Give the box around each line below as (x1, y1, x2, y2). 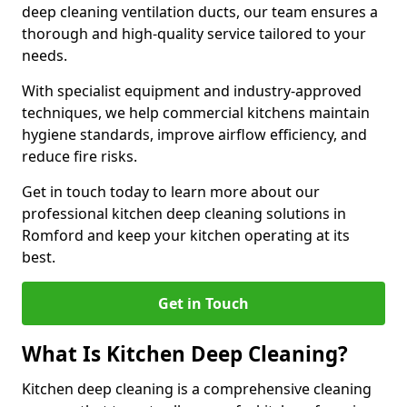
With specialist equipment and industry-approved (22, 81, 362, 101)
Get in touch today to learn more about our (22, 182, 320, 202)
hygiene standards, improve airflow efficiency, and (22, 124, 367, 144)
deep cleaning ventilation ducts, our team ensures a (22, 2, 378, 22)
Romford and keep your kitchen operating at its (22, 225, 350, 245)
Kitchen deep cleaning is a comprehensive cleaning (22, 379, 372, 399)
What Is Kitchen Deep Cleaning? (22, 340, 348, 368)
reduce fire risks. (22, 146, 137, 166)
